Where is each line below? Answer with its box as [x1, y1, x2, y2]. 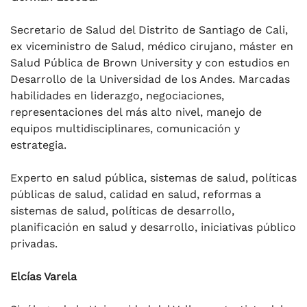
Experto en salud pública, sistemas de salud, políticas [10, 171, 297, 184]
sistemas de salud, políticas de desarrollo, [10, 204, 234, 217]
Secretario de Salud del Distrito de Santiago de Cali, [10, 23, 288, 36]
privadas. [10, 236, 58, 250]
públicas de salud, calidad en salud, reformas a [10, 187, 261, 201]
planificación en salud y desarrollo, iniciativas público [10, 220, 296, 234]
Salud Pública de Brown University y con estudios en [10, 56, 290, 69]
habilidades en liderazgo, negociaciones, [10, 88, 224, 102]
